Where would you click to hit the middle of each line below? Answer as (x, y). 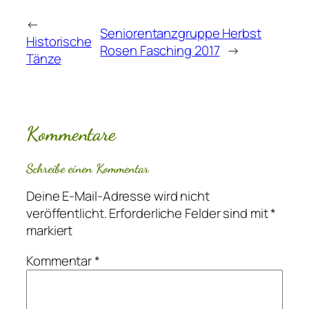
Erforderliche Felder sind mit (190, 213)
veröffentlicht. (67, 213)
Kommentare (71, 134)
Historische (59, 42)
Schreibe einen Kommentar (88, 168)
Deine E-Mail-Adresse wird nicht (118, 196)
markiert (50, 231)
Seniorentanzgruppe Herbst (181, 33)
